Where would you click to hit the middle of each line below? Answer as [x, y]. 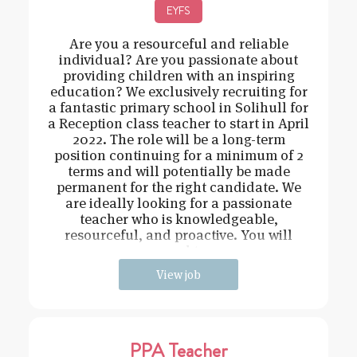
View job [178, 275]
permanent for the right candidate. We [178, 187]
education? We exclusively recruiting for [178, 92]
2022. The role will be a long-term [178, 139]
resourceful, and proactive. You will [178, 235]
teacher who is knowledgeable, [178, 219]
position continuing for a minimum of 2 [178, 155]
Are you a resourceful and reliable [178, 44]
